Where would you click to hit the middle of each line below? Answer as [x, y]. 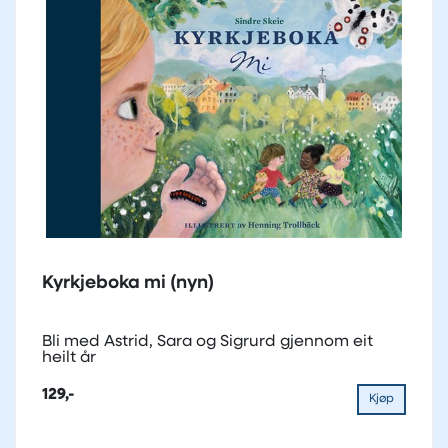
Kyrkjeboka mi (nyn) [128, 283]
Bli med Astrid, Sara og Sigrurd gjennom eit [207, 341]
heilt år [69, 357]
